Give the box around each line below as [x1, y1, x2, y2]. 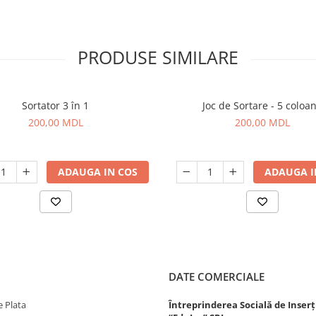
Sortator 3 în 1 [22, 99, 89, 112]
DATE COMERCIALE [169, 269, 265, 284]
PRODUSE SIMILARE [78, 45, 238, 69]
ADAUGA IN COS [57, 165, 138, 178]
